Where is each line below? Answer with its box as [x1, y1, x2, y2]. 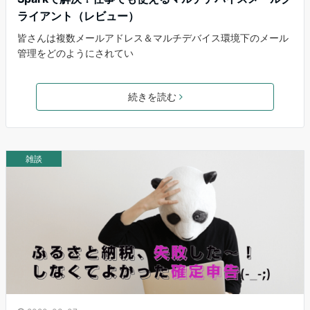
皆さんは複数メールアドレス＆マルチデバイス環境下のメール [17, 32, 289, 44]
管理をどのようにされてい [17, 47, 134, 60]
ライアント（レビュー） [17, 9, 139, 24]
